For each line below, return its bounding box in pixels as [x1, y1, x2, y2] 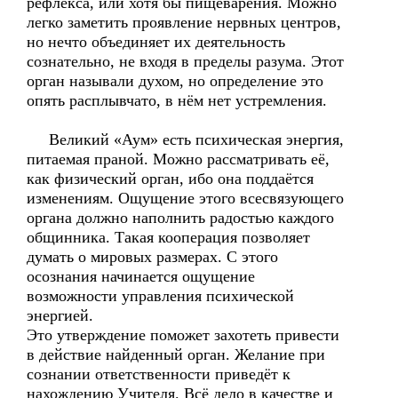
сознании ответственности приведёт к [27, 365, 291, 383]
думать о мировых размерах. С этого [27, 248, 278, 266]
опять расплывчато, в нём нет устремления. [27, 92, 327, 109]
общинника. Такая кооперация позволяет [27, 228, 310, 246]
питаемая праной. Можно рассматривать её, [27, 150, 330, 168]
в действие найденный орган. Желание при [27, 346, 325, 363]
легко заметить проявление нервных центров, [27, 13, 341, 31]
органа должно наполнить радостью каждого [27, 209, 334, 227]
